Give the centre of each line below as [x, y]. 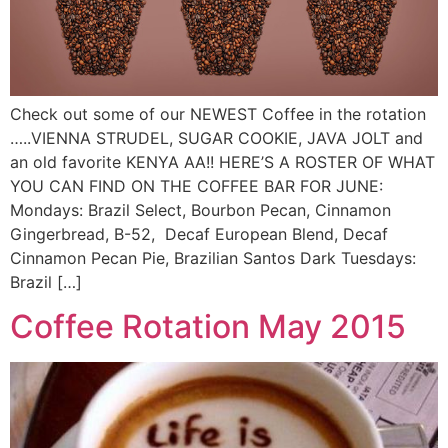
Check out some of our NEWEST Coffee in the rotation [218, 113]
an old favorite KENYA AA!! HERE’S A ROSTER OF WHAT [222, 161]
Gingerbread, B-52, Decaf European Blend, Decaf [199, 233]
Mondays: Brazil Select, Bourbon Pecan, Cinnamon [200, 209]
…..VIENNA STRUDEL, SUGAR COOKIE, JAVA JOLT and [216, 137]
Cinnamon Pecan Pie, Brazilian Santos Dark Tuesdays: [213, 257]
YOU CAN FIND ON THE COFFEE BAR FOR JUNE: [196, 185]
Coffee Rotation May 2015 [208, 326]
